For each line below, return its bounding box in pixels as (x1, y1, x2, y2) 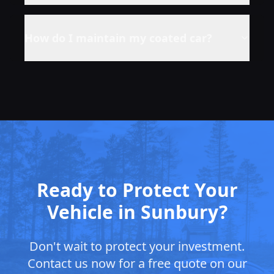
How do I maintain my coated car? (24, 30, 212, 45)
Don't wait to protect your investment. (29, 237, 245, 254)
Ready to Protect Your (36, 177, 238, 202)
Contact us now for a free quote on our (27, 254, 247, 272)
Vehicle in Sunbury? (46, 199, 228, 224)
